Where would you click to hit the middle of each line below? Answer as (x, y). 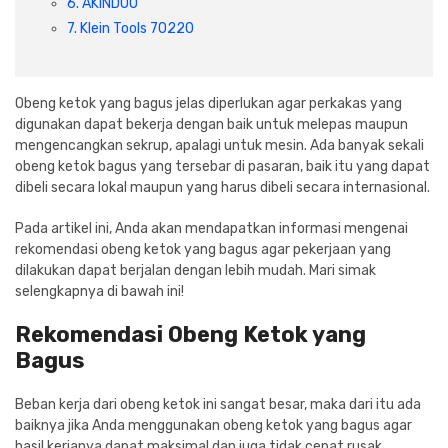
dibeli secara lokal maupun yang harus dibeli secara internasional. (222, 187)
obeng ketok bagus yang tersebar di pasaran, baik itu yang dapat (222, 166)
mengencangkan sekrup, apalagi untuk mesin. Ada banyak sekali (219, 145)
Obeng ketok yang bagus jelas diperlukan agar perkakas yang (208, 103)
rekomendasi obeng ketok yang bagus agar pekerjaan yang (203, 249)
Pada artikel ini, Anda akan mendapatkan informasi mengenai (211, 228)
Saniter (159, 59)
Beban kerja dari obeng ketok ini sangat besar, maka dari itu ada (218, 404)
